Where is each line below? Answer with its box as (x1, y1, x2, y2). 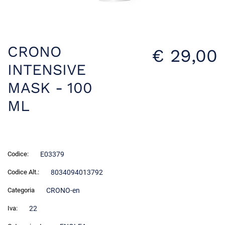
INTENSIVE (8, 60, 86, 78)
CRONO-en (46, 186, 80, 194)
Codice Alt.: (8, 168, 39, 176)
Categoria (8, 186, 35, 194)
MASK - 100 (8, 78, 92, 96)
